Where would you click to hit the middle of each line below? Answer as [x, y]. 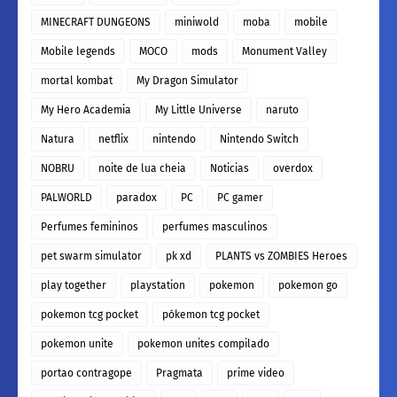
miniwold [197, 22]
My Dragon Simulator [187, 80]
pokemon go [308, 285]
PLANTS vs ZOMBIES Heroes [281, 256]
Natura [58, 139]
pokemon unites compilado [203, 343]
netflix [113, 139]
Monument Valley [284, 51]
